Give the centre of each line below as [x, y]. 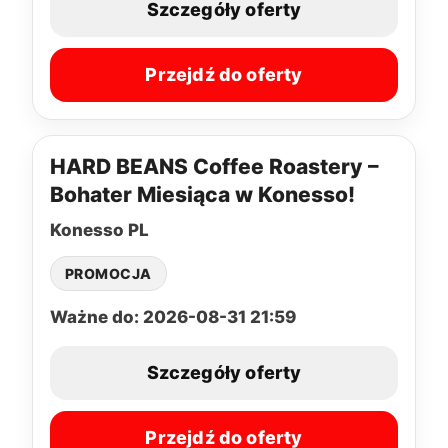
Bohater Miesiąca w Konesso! [202, 194]
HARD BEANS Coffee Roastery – [214, 166]
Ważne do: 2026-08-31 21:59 [173, 316]
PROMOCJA [108, 273]
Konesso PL [99, 229]
